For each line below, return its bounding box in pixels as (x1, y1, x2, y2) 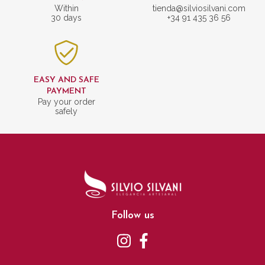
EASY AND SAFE (33, 76, 99, 85)
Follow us (111, 210, 154, 222)
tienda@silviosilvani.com (152, 4, 245, 14)
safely (55, 106, 77, 117)
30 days (51, 13, 82, 23)
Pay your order (37, 97, 95, 107)
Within (54, 4, 79, 14)
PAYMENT (46, 87, 86, 96)
